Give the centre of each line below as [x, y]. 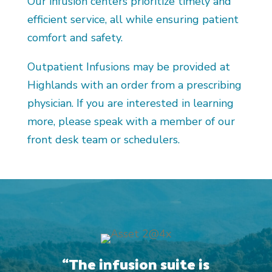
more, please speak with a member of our [131, 121]
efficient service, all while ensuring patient [133, 19]
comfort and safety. [75, 38]
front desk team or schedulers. [103, 140]
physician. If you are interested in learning [130, 103]
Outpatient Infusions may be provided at [128, 67]
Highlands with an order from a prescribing [134, 85]
